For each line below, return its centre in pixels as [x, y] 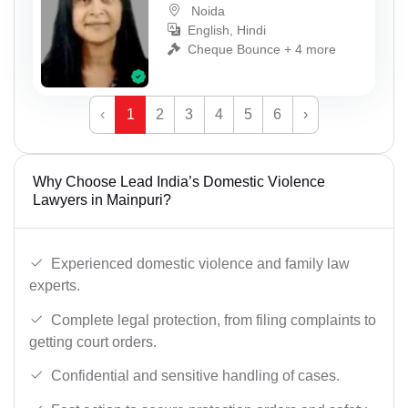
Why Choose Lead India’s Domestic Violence [179, 182]
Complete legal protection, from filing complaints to [214, 320]
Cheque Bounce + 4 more [262, 49]
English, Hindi [227, 30]
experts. [55, 285]
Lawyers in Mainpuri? [102, 200]
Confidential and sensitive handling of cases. [195, 376]
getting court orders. [93, 342]
